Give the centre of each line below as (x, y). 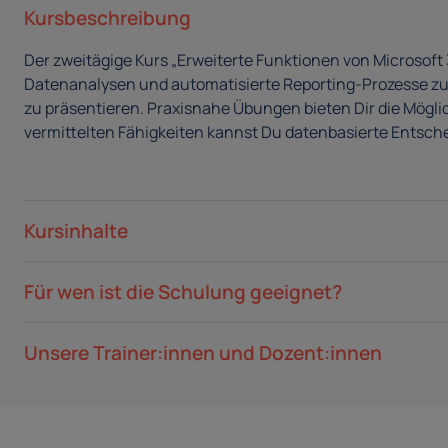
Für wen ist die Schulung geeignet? (183, 292)
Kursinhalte (76, 231)
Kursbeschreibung (107, 18)
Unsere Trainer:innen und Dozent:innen (203, 353)
